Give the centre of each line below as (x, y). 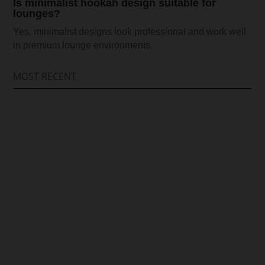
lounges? (37, 13)
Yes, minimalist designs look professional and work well (130, 31)
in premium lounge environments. (83, 45)
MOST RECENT (45, 76)
